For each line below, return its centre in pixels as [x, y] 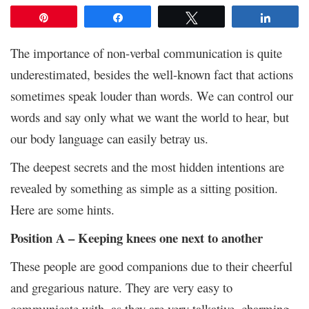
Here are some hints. [62, 209]
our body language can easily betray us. [109, 138]
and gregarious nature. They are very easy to [121, 287]
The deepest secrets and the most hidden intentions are [147, 166]
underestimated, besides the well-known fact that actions [152, 74]
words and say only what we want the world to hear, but [150, 117]
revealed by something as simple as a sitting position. [144, 188]
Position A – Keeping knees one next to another [137, 237]
